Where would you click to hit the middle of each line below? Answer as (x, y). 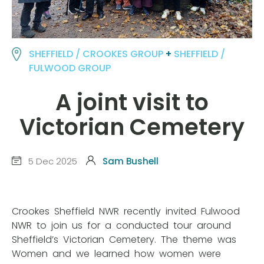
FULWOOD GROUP (70, 68)
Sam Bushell (131, 161)
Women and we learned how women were (118, 254)
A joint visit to (132, 103)
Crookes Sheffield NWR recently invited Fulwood (127, 211)
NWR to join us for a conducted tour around (123, 225)
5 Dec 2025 (52, 161)
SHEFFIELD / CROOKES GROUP (96, 54)
